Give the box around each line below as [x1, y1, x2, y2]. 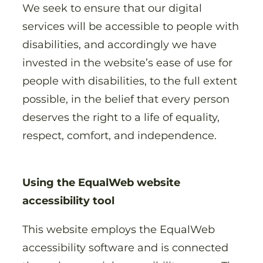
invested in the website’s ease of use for [22, 56, 232, 69]
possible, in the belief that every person [22, 92, 230, 106]
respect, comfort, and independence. [22, 129, 220, 142]
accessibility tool [22, 194, 114, 208]
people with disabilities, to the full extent [22, 74, 237, 87]
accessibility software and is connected [22, 241, 228, 255]
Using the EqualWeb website [22, 176, 180, 190]
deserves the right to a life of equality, [22, 110, 220, 124]
